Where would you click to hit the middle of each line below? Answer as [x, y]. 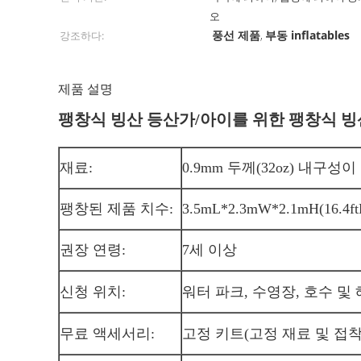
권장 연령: [93, 250]
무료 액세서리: [107, 334]
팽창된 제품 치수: [116, 209]
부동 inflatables [308, 35]
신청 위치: [93, 292]
